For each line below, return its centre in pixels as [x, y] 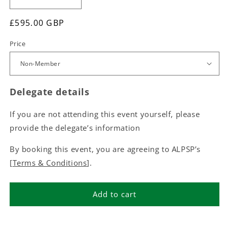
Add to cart [115, 194]
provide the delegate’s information [75, 127]
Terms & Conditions [50, 162]
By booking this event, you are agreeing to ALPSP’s [105, 149]
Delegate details [50, 91]
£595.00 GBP [37, 23]
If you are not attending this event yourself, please [105, 114]
